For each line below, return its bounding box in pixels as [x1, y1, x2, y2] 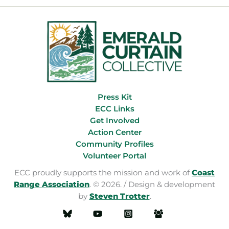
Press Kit [97, 93, 132, 102]
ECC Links [95, 104, 134, 114]
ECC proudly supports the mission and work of [14, 168, 192, 178]
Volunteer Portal [83, 151, 146, 161]
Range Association [14, 180, 89, 190]
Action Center [87, 128, 142, 138]
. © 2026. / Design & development [89, 180, 215, 190]
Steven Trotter [89, 192, 150, 201]
